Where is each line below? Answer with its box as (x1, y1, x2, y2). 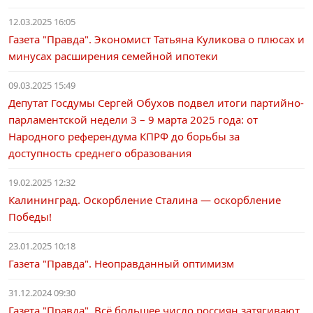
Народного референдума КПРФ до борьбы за (8, 129, 240, 143)
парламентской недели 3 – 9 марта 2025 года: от (8, 112, 258, 126)
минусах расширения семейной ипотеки (8, 49, 218, 63)
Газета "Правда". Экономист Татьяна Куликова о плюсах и (8, 32, 305, 46)
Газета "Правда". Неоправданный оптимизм (8, 256, 234, 270)
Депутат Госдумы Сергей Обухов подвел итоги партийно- (8, 96, 304, 110)
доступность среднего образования (8, 146, 191, 160)
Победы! (8, 210, 52, 224)
